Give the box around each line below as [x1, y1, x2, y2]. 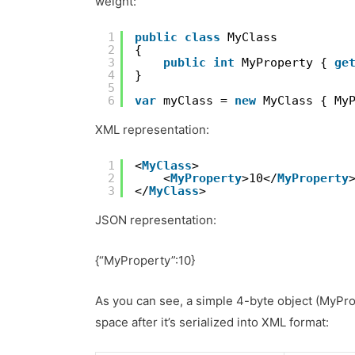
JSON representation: [95, 212, 217, 228]
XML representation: [95, 122, 210, 138]
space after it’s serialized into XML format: [95, 315, 330, 330]
